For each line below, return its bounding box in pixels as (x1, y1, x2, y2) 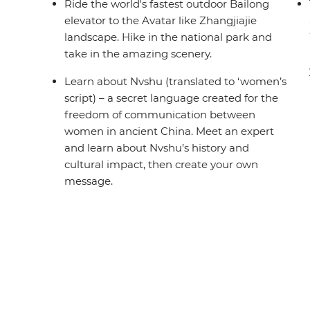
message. (64, 174, 113, 188)
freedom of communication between (64, 108, 256, 122)
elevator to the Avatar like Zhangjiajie (64, 14, 257, 28)
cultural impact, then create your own (64, 158, 259, 172)
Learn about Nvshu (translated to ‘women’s (64, 75, 287, 89)
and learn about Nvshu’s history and (64, 141, 250, 155)
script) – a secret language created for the (64, 91, 279, 105)
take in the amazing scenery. (64, 47, 212, 61)
